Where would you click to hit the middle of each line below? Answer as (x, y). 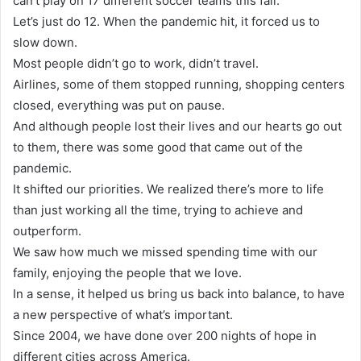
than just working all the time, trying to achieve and (158, 210)
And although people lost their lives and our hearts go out (177, 126)
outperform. (47, 230)
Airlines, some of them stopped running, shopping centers (179, 84)
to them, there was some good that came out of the (158, 147)
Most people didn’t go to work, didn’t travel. (136, 63)
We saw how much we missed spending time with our (165, 251)
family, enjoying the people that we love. (127, 272)
